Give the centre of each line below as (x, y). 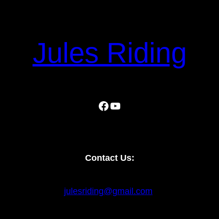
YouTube (132, 105)
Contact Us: (109, 158)
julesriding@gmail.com (108, 191)
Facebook (123, 105)
